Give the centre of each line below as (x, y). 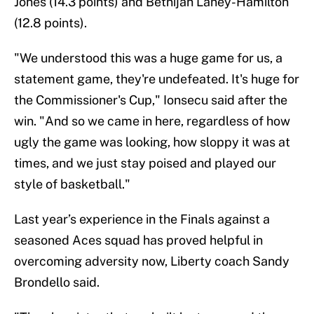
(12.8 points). (52, 23)
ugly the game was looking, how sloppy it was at (152, 142)
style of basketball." (72, 184)
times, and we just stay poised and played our (145, 163)
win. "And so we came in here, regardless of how (152, 121)
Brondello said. (58, 282)
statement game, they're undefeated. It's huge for (157, 79)
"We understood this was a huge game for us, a (148, 58)
